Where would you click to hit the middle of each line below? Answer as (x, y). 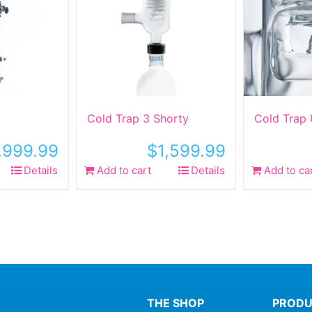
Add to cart (124, 170)
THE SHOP (176, 303)
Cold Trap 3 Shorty (138, 118)
